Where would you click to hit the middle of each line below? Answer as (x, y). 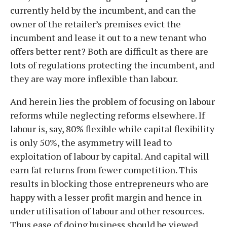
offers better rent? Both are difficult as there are (109, 51)
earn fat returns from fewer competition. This (104, 169)
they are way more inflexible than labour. (95, 78)
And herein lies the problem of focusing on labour (112, 101)
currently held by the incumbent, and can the (103, 10)
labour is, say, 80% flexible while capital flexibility (112, 128)
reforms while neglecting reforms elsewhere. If (107, 115)
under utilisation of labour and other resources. (107, 211)
